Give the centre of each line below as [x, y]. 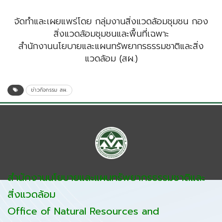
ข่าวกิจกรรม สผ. [49, 90]
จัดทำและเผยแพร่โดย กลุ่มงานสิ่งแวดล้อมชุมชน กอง [111, 22]
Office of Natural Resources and [83, 211]
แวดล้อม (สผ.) [111, 59]
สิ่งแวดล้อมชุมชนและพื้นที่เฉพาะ [111, 34]
